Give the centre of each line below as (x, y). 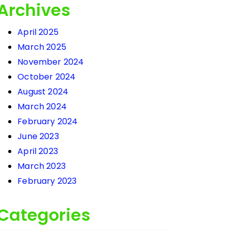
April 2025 (38, 32)
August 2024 (43, 92)
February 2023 (47, 181)
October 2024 (47, 77)
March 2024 (42, 107)
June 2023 (38, 137)
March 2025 (42, 47)
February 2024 (48, 122)
